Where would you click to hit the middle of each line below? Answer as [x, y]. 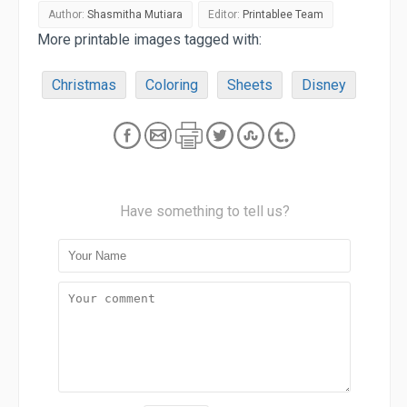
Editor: [225, 14]
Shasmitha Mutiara [135, 14]
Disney [324, 84]
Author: [68, 14]
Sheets [250, 84]
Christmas [84, 84]
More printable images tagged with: [149, 39]
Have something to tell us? [204, 211]
